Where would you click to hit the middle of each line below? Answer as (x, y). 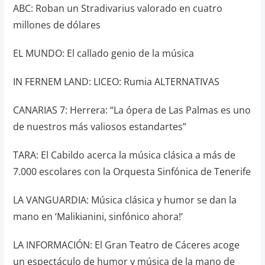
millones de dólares (56, 25)
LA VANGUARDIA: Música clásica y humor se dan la (125, 200)
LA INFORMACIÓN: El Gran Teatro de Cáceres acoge (126, 245)
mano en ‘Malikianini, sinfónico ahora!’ (98, 216)
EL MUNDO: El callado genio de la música (103, 53)
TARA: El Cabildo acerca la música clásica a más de (124, 155)
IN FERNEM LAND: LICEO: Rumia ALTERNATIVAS (116, 82)
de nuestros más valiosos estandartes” (99, 127)
